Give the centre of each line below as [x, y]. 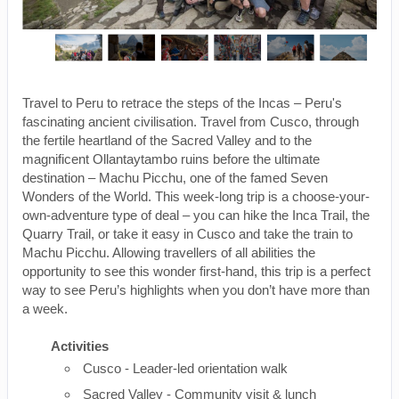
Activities [80, 346]
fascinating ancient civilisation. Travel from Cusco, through [191, 121]
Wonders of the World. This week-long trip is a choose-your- [196, 196]
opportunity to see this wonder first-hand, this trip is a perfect [196, 271]
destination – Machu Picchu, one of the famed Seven [175, 177]
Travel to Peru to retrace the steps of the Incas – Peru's [182, 102]
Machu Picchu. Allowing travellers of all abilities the [169, 252]
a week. [45, 308]
